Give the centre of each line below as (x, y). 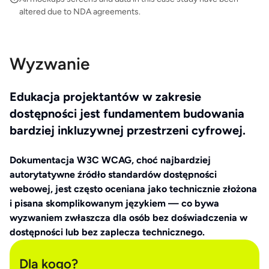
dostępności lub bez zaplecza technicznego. (107, 232)
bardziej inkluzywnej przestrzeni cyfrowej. (128, 130)
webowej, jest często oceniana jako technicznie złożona (133, 189)
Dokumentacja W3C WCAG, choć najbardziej (110, 160)
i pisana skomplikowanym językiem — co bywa (114, 203)
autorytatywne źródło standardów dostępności (113, 174)
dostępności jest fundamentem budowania (127, 113)
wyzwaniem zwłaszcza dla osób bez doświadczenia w (128, 218)
